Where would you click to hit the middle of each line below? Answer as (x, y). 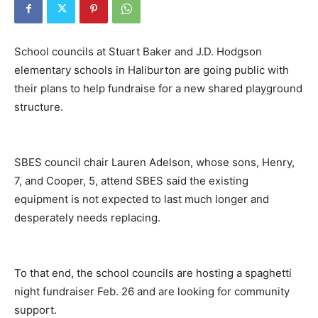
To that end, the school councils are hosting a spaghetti (153, 273)
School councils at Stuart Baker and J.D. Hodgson (138, 51)
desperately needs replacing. (87, 217)
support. (35, 309)
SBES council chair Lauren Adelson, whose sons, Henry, (154, 162)
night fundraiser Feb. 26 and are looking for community (152, 291)
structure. (39, 106)
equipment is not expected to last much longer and (142, 199)
